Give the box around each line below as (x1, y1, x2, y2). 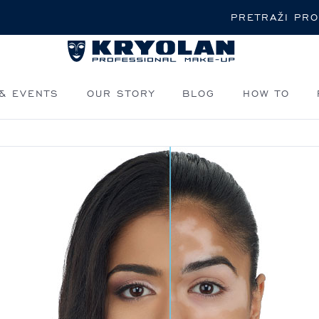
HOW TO (242, 86, 290, 100)
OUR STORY (86, 86, 155, 100)
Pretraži (158, 7, 196, 19)
